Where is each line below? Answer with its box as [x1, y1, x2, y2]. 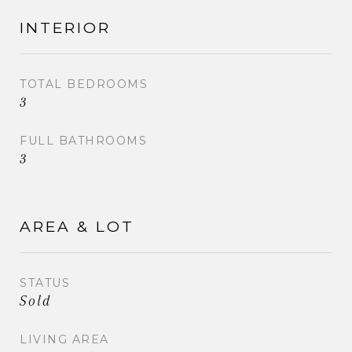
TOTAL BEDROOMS [20, 76, 148, 91]
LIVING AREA [20, 332, 109, 346]
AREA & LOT [20, 217, 134, 236]
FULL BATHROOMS [20, 133, 147, 148]
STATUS [20, 275, 70, 290]
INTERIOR [20, 18, 111, 37]
